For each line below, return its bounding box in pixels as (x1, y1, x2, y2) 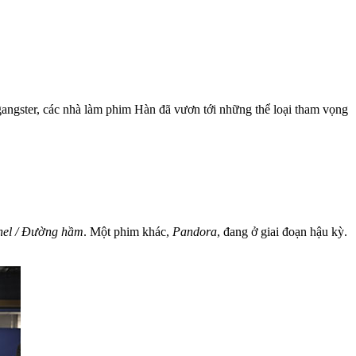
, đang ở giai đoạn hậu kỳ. (217, 224, 347, 238)
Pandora (172, 224, 217, 238)
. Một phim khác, (83, 224, 172, 238)
